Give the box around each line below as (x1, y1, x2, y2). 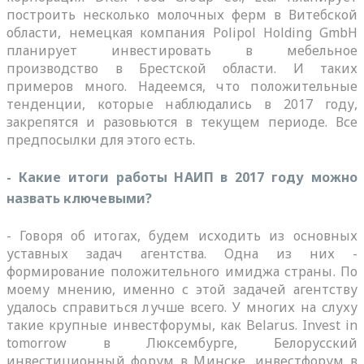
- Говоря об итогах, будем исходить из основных (6, 226, 357, 245)
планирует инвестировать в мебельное (6, 41, 357, 59)
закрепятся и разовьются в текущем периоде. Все (6, 112, 357, 131)
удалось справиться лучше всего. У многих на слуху (6, 297, 357, 316)
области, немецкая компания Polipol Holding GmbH (6, 23, 357, 41)
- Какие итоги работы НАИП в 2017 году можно (6, 167, 357, 186)
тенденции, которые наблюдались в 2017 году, (6, 94, 357, 113)
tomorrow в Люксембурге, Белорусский (6, 333, 357, 352)
